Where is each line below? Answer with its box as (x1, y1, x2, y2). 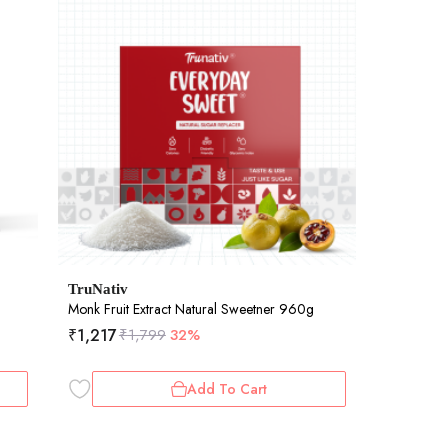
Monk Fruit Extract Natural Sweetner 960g (67, 298, 314, 319)
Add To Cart (186, 378, 267, 399)
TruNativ (67, 280, 128, 297)
